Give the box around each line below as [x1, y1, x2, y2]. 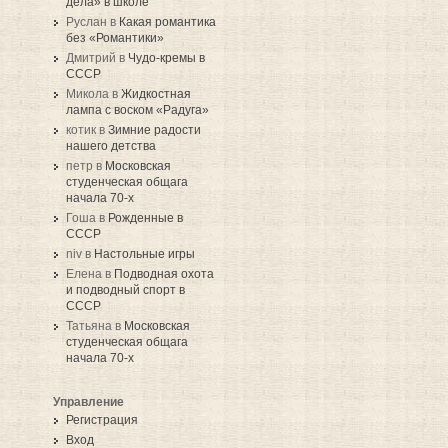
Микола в [66, 87, 121, 102]
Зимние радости [108, 123, 201, 138]
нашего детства [66, 139, 156, 154]
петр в [66, 159, 105, 174]
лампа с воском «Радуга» [66, 103, 209, 118]
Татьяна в [66, 319, 124, 334]
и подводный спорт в [66, 283, 185, 298]
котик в [66, 123, 108, 138]
